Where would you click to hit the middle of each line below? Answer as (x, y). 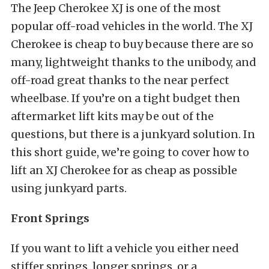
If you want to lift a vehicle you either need (125, 248)
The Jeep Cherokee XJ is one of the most (116, 8)
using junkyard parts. (69, 188)
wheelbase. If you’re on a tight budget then (125, 98)
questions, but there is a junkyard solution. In (133, 134)
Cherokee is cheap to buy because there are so (132, 44)
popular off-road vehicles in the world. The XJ (132, 26)
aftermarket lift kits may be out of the (112, 116)
